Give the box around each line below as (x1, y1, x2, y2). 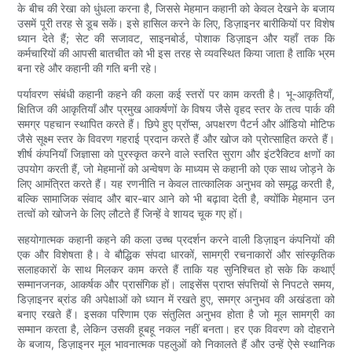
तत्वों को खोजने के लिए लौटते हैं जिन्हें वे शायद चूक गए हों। (17, 207, 244, 221)
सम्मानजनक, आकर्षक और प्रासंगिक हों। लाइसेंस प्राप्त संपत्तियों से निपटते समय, (17, 277, 335, 291)
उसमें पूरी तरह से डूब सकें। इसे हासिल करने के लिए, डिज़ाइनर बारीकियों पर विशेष (17, 16, 335, 31)
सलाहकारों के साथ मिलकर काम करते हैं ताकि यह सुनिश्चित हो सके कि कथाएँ (17, 262, 335, 277)
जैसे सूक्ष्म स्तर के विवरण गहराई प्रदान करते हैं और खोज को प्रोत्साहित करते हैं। (17, 132, 335, 146)
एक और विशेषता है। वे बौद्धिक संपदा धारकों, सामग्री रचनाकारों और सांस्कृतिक (17, 247, 335, 262)
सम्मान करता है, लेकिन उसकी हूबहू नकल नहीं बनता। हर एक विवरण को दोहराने (17, 322, 335, 336)
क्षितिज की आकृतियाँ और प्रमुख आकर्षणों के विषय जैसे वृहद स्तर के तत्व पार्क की (17, 102, 335, 116)
